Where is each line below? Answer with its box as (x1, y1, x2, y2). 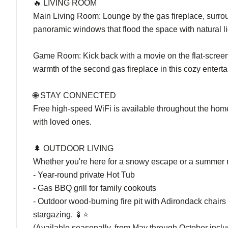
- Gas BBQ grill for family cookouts (33, 184, 156, 192)
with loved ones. (33, 118, 92, 126)
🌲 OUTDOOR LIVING (33, 144, 113, 153)
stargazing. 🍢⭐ (33, 210, 89, 219)
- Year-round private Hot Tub (33, 170, 135, 179)
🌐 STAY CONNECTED (33, 91, 116, 100)
